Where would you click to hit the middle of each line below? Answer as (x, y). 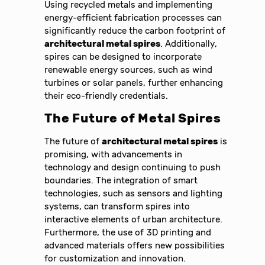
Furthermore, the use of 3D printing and (128, 232)
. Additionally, (189, 44)
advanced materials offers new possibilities (135, 245)
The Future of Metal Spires (133, 119)
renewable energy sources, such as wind (129, 70)
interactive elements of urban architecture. (134, 219)
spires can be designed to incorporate (123, 57)
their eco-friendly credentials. (106, 96)
